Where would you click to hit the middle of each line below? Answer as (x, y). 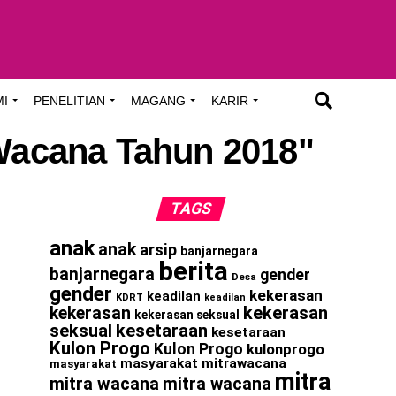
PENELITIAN (69, 101)
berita (193, 271)
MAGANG (158, 101)
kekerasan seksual (187, 315)
